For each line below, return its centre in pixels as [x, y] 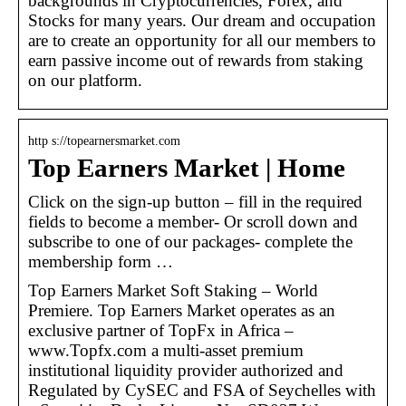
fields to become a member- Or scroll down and [193, 221]
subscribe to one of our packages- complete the [190, 241]
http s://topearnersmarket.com [104, 140]
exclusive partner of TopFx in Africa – [161, 330]
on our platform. [85, 80]
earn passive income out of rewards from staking [196, 60]
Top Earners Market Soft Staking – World [173, 290]
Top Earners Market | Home [187, 168]
